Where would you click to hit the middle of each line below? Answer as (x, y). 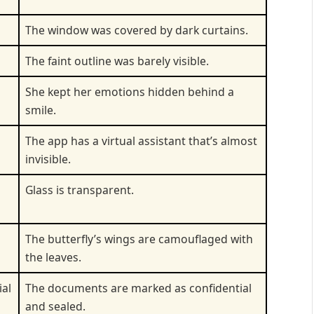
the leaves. (53, 257)
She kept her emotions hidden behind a (130, 91)
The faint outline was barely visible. (117, 61)
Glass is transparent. (80, 190)
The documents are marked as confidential (138, 288)
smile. (41, 110)
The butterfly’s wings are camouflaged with (139, 239)
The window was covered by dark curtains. (137, 30)
